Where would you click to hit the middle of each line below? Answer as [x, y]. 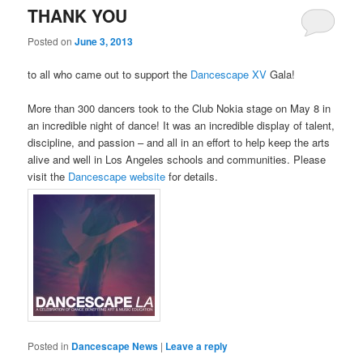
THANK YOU [78, 16]
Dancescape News [115, 346]
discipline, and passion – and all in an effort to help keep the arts [179, 142]
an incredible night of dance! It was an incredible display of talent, [181, 125]
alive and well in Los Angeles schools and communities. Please [177, 159]
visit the [48, 176]
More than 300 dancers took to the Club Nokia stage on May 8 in [179, 108]
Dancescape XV [227, 74]
